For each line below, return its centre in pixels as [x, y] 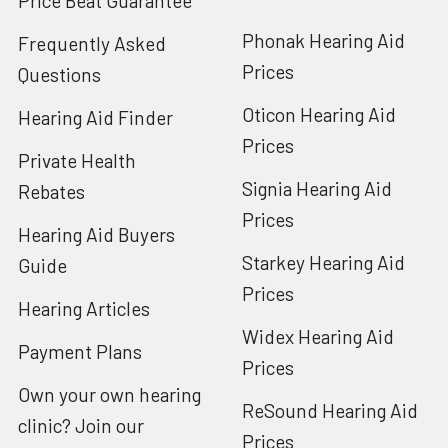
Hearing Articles [84, 308]
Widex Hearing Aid [318, 336]
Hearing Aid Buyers [96, 234]
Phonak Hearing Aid [323, 40]
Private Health [77, 160]
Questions [59, 74]
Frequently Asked [92, 43]
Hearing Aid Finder [95, 117]
